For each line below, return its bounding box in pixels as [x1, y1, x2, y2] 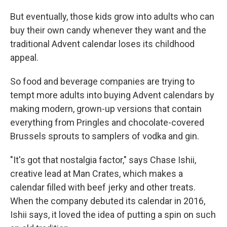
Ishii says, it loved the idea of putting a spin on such [10, 209, 216, 220]
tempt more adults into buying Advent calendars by [10, 90, 214, 100]
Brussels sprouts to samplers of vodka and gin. [10, 131, 199, 141]
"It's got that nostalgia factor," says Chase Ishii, [10, 155, 196, 165]
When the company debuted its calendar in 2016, [10, 196, 205, 206]
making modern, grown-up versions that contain [10, 103, 202, 114]
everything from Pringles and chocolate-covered [10, 117, 204, 128]
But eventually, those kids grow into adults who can [10, 11, 214, 22]
